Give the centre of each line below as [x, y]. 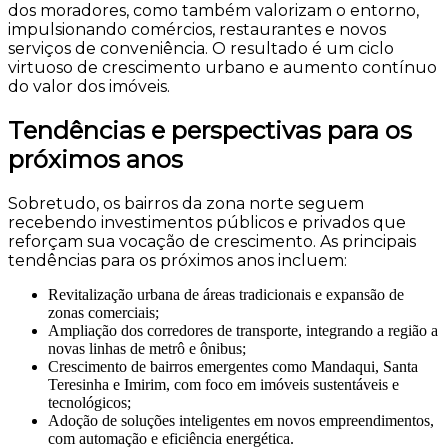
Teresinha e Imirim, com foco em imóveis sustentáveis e [223, 384]
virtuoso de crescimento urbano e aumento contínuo [222, 68]
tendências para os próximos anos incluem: [177, 260]
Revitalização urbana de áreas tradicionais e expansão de [226, 294]
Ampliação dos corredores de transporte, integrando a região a [243, 330]
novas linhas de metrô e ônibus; [147, 348]
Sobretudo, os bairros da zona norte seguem [186, 203]
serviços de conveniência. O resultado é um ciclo [201, 49]
